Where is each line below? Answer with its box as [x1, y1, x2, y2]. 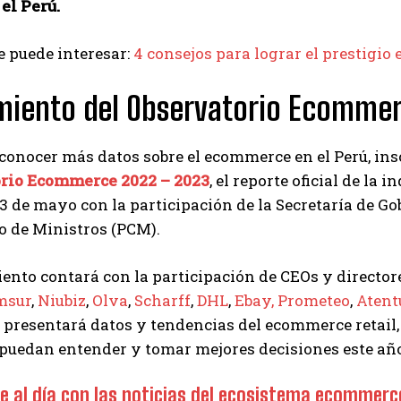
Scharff [134, 289, 191, 311]
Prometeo [277, 289, 350, 311]
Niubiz [38, 289, 86, 311]
